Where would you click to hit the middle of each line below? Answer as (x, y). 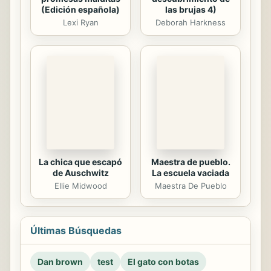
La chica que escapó (80, 162)
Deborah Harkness (191, 22)
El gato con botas (163, 262)
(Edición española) (80, 9)
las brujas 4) (191, 9)
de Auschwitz (80, 173)
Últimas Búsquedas (76, 231)
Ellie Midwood (80, 186)
